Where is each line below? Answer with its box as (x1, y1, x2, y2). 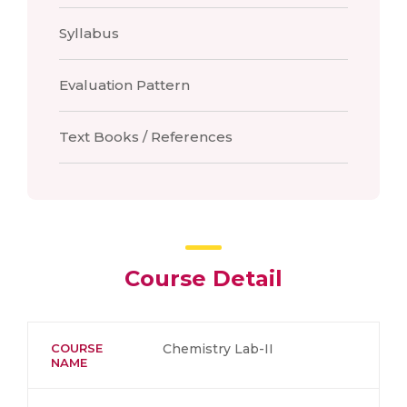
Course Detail (124, 265, 283, 292)
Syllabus (59, 25, 119, 42)
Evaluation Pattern (59, 76, 190, 94)
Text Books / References (59, 128, 233, 145)
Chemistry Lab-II (163, 341, 273, 357)
